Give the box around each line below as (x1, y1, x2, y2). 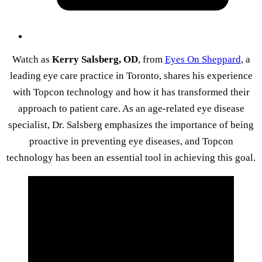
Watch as (12, 53, 52, 65)
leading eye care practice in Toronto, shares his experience (9, 70, 253, 81)
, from (137, 53, 165, 65)
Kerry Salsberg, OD (51, 53, 138, 65)
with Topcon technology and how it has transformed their (12, 86, 250, 98)
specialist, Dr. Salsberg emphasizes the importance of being (8, 119, 254, 130)
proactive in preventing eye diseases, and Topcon (29, 135, 233, 147)
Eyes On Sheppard (164, 53, 241, 65)
